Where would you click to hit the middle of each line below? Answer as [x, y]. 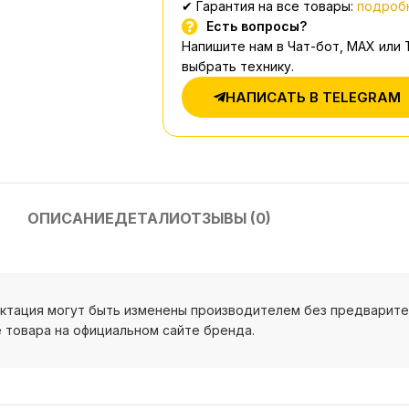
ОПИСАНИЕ [70, 218]
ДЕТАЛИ [147, 218]
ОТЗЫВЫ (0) [225, 218]
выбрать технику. [237, 66]
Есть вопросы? [257, 26]
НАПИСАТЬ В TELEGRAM [313, 97]
